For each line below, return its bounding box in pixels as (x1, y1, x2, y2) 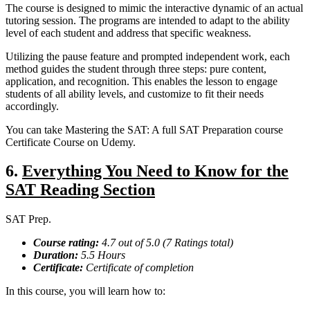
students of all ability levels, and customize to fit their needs (6, 87, 264, 100)
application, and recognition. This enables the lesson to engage (6, 75, 277, 87)
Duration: (33, 249, 78, 262)
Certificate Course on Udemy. (6, 136, 136, 148)
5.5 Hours (78, 249, 125, 262)
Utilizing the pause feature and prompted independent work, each (6, 50, 290, 62)
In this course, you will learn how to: (6, 285, 165, 298)
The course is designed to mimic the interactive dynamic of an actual (6, 1, 303, 14)
